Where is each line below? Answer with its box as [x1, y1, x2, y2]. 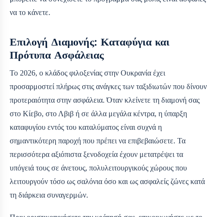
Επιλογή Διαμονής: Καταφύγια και [10, 34, 170, 50]
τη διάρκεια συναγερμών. [10, 191, 88, 200]
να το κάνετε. [10, 8, 50, 17]
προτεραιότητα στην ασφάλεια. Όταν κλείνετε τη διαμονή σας [10, 96, 200, 105]
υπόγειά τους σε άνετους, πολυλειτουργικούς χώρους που [10, 164, 187, 172]
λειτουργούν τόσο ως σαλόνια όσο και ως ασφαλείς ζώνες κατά [10, 177, 205, 186]
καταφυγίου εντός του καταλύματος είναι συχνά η [10, 123, 162, 132]
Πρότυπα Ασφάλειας [10, 47, 104, 63]
